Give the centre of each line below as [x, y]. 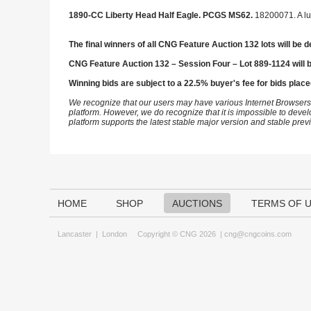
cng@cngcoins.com [258, 234]
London [115, 234]
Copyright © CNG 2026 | [176, 234]
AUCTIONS [197, 203]
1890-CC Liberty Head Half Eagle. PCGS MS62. [162, 15]
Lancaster [75, 234]
